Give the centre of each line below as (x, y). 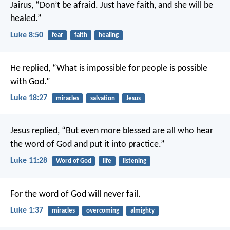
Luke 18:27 (29, 98)
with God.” (30, 82)
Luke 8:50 (27, 35)
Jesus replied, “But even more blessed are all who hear (112, 131)
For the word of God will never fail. (75, 194)
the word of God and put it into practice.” (88, 145)
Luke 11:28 (29, 161)
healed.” (26, 19)
